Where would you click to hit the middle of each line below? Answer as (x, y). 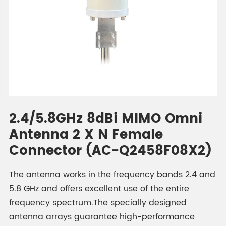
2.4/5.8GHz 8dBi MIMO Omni (105, 119)
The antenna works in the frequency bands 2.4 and (112, 175)
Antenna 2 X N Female (86, 135)
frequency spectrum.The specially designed (98, 203)
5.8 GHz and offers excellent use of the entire (99, 189)
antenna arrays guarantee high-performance (102, 217)
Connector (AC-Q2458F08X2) (110, 151)
